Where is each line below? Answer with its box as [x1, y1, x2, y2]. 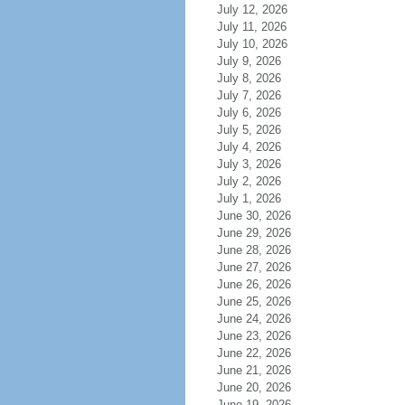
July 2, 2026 [216, 174, 281, 188]
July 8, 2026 [216, 71, 281, 85]
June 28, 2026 [216, 243, 291, 257]
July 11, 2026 [216, 20, 287, 33]
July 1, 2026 [216, 192, 281, 205]
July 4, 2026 [216, 140, 281, 154]
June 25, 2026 [216, 295, 291, 308]
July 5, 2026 [216, 123, 281, 137]
